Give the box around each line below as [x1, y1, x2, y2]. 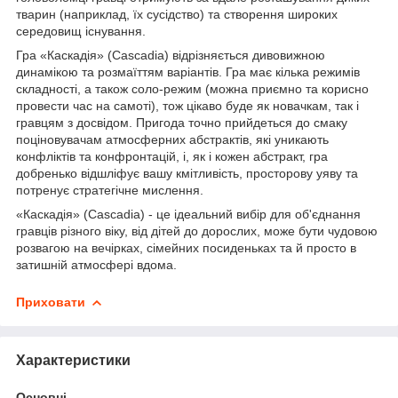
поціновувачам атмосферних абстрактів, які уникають [16, 131, 329, 147]
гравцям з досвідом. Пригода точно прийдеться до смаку [16, 115, 347, 130]
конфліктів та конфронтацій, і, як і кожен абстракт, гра [16, 148, 328, 163]
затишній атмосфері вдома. [16, 257, 177, 272]
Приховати [16, 294, 85, 309]
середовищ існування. [16, 23, 146, 38]
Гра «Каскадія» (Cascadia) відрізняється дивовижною [16, 47, 325, 62]
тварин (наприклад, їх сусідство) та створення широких [16, 6, 338, 21]
